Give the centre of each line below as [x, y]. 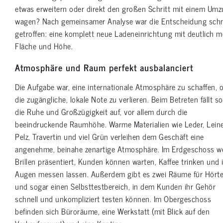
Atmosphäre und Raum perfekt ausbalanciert [104, 67]
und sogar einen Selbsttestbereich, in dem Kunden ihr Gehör [115, 186]
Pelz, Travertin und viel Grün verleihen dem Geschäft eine [110, 137]
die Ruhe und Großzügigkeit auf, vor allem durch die [101, 112]
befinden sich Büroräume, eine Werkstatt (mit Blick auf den [112, 211]
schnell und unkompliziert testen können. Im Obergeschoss [113, 199]
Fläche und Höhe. [44, 46]
